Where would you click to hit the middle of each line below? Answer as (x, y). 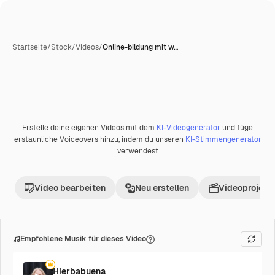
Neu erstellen (162, 188)
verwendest (137, 151)
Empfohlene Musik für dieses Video (83, 239)
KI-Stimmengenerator (223, 139)
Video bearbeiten (70, 188)
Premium (42, 132)
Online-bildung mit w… (140, 47)
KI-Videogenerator (188, 128)
